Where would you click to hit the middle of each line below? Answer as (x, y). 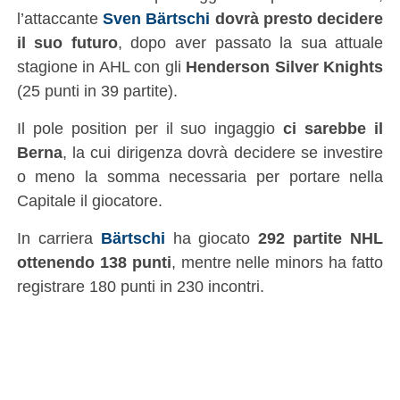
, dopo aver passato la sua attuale (250, 43)
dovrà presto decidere (299, 19)
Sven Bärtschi (157, 19)
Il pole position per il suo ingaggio (150, 129)
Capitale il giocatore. (89, 201)
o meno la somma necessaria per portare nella (200, 177)
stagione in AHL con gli (101, 67)
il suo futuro (67, 43)
